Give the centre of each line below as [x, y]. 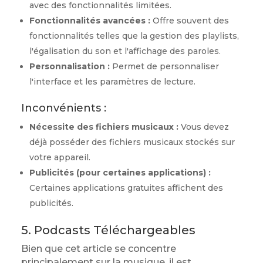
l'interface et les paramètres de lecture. [112, 82]
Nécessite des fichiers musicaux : [104, 127]
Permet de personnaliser [164, 66]
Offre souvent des [189, 21]
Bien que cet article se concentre [98, 249]
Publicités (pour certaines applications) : [120, 173]
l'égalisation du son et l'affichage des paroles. [125, 51]
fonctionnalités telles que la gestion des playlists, [134, 36]
